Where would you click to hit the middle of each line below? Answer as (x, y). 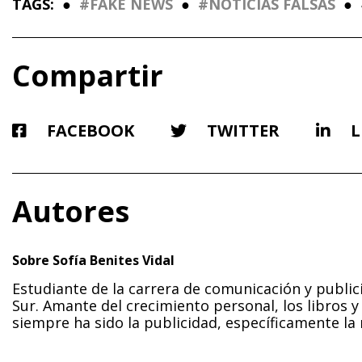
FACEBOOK (88, 130)
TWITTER (241, 130)
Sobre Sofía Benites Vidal (93, 260)
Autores (71, 211)
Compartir (88, 76)
